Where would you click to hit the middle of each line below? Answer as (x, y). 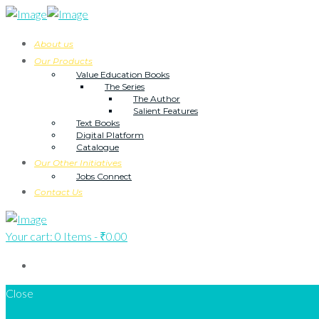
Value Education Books (122, 74)
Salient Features (165, 111)
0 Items (73, 236)
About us (54, 44)
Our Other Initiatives (78, 163)
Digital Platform (110, 135)
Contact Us (58, 192)
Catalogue (97, 147)
